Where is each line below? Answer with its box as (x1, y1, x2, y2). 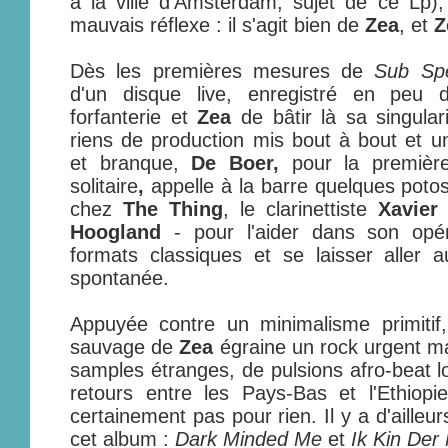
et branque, (70, 152, 192, 174)
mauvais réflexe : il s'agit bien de (70, 14, 365, 36)
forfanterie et (70, 106, 198, 128)
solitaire (70, 175, 138, 197)
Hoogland (70, 221, 161, 243)
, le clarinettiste (223, 198, 378, 220)
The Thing (123, 198, 223, 220)
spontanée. (70, 267, 169, 289)
